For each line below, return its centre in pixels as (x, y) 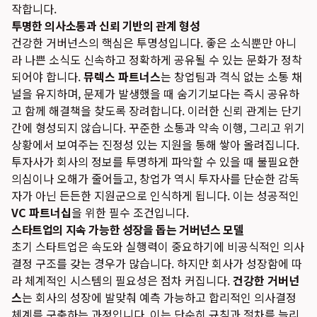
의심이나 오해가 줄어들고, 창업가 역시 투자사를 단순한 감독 (155, 178)
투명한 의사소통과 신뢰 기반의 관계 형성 (106, 25)
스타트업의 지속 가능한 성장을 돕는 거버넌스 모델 (128, 229)
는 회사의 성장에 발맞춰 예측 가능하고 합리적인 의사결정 (159, 297)
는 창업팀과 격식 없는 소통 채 (231, 76)
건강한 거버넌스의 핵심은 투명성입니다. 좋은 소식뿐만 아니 (154, 42)
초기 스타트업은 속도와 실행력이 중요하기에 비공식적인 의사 (158, 246)
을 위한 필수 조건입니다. (130, 212)
